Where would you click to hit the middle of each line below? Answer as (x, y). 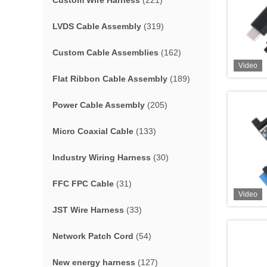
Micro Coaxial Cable (93, 131)
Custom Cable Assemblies (105, 52)
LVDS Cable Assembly (97, 26)
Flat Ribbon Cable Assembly (110, 79)
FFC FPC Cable (83, 184)
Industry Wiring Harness (102, 157)
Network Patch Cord (93, 236)
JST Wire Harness (88, 210)
